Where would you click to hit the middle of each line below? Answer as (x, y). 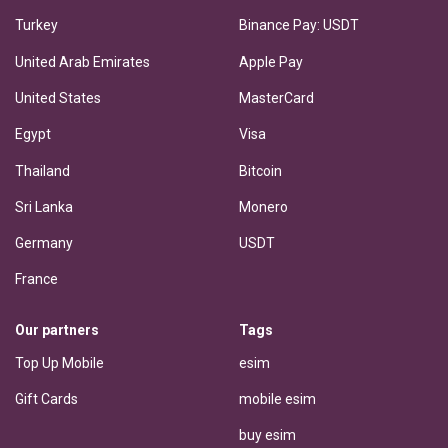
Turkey (36, 25)
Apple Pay (271, 61)
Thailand (42, 170)
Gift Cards (46, 398)
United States (58, 97)
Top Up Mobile (59, 362)
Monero (263, 206)
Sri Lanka (44, 206)
